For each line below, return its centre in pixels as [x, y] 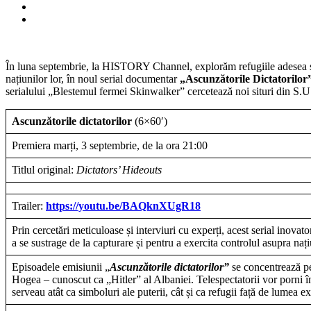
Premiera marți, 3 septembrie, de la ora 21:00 [110, 145]
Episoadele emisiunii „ [61, 267]
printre [84, 19]
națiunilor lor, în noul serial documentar [93, 78]
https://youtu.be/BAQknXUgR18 [123, 205]
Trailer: [29, 205]
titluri [82, 32]
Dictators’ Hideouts [119, 169]
